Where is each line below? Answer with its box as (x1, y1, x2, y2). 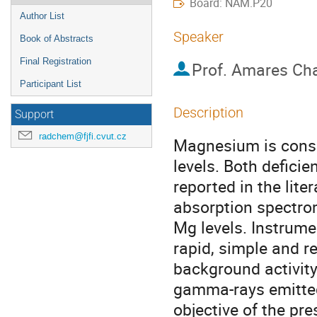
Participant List (20, 79, 81, 89)
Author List (20, 11, 64, 21)
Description (173, 104, 243, 121)
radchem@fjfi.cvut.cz (39, 130, 127, 142)
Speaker (173, 28, 224, 45)
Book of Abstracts (20, 33, 93, 44)
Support (15, 108, 54, 121)
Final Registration (20, 56, 91, 67)
